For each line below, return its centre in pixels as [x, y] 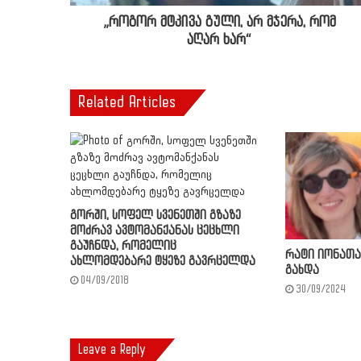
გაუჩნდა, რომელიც [123, 246]
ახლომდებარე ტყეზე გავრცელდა [163, 261]
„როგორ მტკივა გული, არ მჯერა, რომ [219, 22]
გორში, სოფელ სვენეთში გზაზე [156, 215]
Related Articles [127, 102]
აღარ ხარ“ [219, 40]
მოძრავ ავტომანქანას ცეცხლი [155, 230]
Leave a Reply [112, 350]
